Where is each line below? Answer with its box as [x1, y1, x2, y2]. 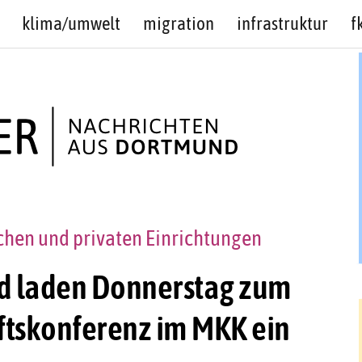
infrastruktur [236, 13, 328, 34]
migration [142, 13, 214, 34]
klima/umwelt [21, 13, 120, 34]
